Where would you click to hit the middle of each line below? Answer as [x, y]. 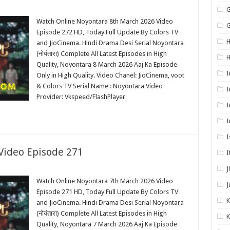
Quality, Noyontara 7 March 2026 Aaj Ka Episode [107, 224]
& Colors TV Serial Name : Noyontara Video [99, 86]
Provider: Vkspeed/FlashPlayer [81, 97]
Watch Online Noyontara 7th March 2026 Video [104, 181]
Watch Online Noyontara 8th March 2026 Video [104, 21]
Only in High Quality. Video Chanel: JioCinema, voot [110, 75]
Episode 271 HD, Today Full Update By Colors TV [107, 192]
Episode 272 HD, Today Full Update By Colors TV [107, 32]
